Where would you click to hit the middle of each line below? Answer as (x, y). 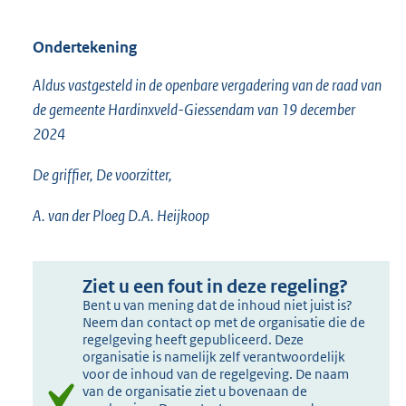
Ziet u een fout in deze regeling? (216, 287)
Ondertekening (85, 48)
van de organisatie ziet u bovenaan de (195, 391)
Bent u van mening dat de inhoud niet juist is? (218, 305)
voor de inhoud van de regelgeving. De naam (216, 374)
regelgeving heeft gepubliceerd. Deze (193, 340)
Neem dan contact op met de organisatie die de (224, 323)
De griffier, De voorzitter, (102, 175)
